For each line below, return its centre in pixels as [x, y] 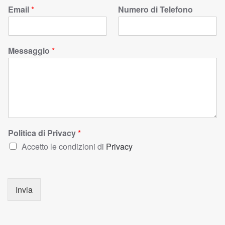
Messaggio [30, 50]
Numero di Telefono [155, 9]
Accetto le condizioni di [64, 146]
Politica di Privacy [43, 133]
